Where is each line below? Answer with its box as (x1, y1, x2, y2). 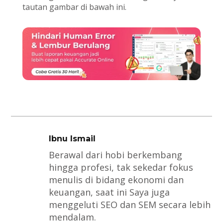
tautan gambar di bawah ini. (22, 1, 126, 13)
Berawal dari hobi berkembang (48, 149, 182, 161)
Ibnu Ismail (48, 134, 96, 144)
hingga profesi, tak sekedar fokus (48, 161, 193, 174)
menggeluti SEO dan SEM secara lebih (48, 199, 211, 211)
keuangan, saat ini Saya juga (48, 186, 170, 199)
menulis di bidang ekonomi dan (48, 174, 184, 186)
